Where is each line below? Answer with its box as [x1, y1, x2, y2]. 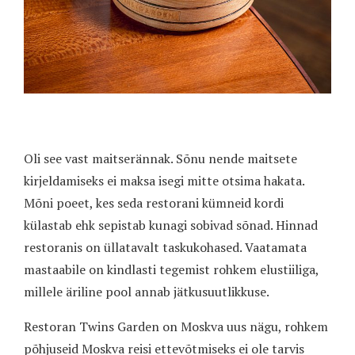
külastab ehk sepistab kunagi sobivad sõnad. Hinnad [24, 216, 318, 235]
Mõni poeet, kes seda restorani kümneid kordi [24, 194, 284, 212]
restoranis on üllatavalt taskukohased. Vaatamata [24, 239, 307, 257]
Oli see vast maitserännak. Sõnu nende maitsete [24, 150, 297, 168]
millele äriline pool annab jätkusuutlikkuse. [24, 283, 269, 301]
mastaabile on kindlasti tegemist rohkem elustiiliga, [24, 261, 319, 279]
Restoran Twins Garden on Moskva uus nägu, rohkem [24, 318, 328, 336]
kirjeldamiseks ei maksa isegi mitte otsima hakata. [24, 172, 304, 190]
